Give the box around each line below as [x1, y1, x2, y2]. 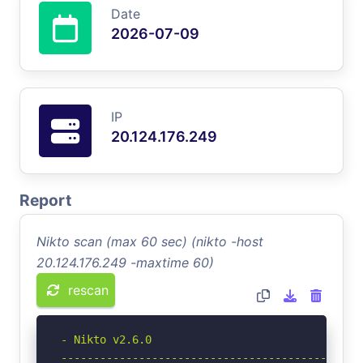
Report [19, 190, 71, 210]
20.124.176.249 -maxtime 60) [36, 254, 214, 271]
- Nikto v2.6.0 [61, 332, 152, 346]
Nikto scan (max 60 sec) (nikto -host [36, 233, 263, 250]
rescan [68, 281, 109, 298]
